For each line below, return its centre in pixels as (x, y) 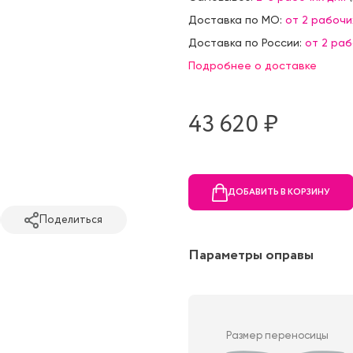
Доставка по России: (247, 43)
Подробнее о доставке (253, 66)
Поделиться (71, 219)
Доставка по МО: (237, 20)
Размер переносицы (277, 336)
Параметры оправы (251, 256)
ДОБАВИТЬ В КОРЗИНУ (279, 192)
